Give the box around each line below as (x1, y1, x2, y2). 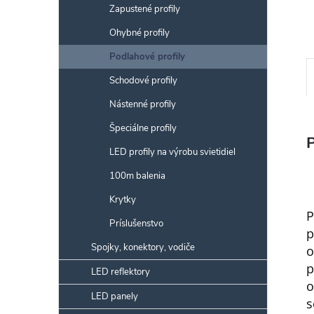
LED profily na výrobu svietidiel (109, 146, 235, 158)
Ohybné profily (109, 27, 170, 39)
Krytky (109, 193, 136, 206)
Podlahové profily (109, 50, 185, 63)
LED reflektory (91, 266, 150, 278)
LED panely (91, 290, 138, 303)
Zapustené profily (109, 3, 180, 15)
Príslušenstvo (109, 217, 163, 230)
